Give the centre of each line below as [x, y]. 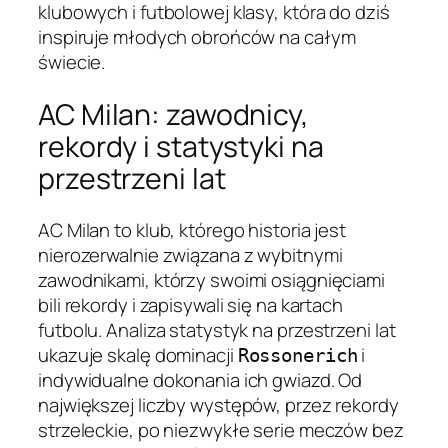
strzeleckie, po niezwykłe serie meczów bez [221, 430]
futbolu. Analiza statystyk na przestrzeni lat [217, 330]
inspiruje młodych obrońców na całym [197, 37]
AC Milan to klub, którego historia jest [192, 230]
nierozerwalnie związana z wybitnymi [190, 255]
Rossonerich [297, 356]
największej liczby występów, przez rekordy [218, 405]
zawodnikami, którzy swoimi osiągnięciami [211, 280]
